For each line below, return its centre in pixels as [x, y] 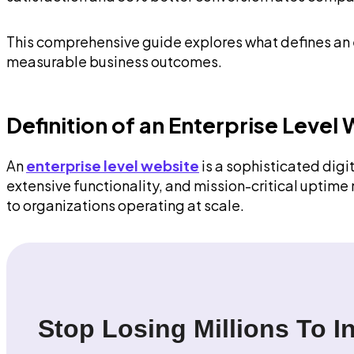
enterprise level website [113, 166]
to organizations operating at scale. [125, 205]
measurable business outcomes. [114, 62]
